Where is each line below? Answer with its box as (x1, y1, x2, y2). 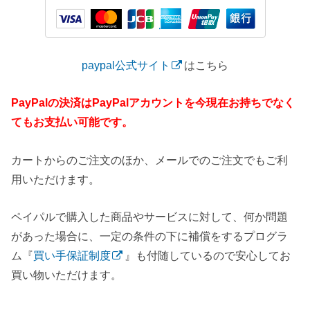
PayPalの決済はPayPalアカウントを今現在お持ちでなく (11, 96, 295, 109)
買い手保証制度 (33, 249, 111, 262)
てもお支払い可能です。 (11, 116, 134, 129)
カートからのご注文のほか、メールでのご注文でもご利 (11, 153, 289, 166)
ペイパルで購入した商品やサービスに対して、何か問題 (11, 210, 289, 224)
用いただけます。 (11, 172, 100, 185)
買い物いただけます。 (11, 268, 122, 282)
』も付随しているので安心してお (125, 249, 291, 262)
